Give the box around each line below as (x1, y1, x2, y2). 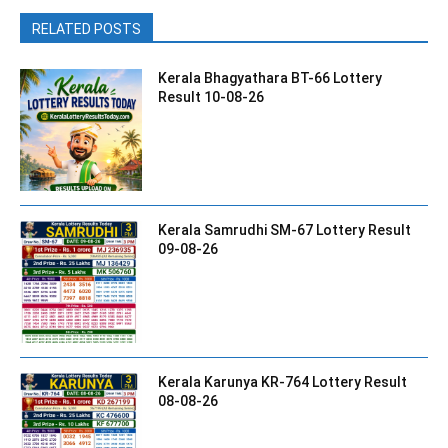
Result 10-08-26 (158, 88, 265, 105)
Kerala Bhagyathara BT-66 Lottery (158, 69, 383, 86)
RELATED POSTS (32, 20, 141, 37)
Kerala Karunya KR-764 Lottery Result (158, 374, 408, 391)
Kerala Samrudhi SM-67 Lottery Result (158, 222, 412, 239)
